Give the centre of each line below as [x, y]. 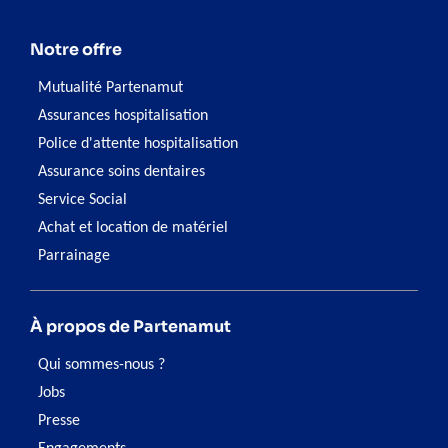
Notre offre [76, 50]
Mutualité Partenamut [110, 88]
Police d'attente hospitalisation [138, 144]
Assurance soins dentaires [121, 172]
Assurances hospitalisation [123, 116]
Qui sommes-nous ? [101, 365]
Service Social [82, 200]
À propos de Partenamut [130, 327]
